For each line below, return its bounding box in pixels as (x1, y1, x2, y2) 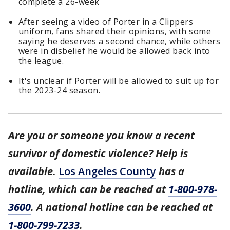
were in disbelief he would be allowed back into (18, 45, 210, 57)
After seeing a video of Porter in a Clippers (18, 16, 194, 28)
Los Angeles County (59, 164, 156, 179)
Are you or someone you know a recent (8, 128, 195, 143)
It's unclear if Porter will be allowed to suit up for (18, 75, 219, 87)
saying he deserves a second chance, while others (18, 35, 221, 47)
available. (8, 164, 59, 179)
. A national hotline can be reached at (31, 200, 213, 215)
